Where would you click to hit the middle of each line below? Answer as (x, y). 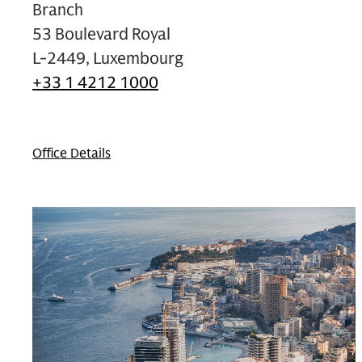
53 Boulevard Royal (101, 34)
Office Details (72, 153)
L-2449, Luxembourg (108, 58)
